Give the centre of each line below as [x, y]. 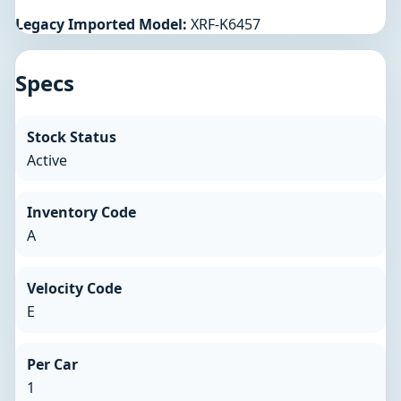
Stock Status [71, 137]
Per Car [52, 364]
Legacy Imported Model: [101, 24]
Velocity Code [74, 289]
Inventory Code [81, 213]
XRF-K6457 [224, 24]
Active [47, 160]
